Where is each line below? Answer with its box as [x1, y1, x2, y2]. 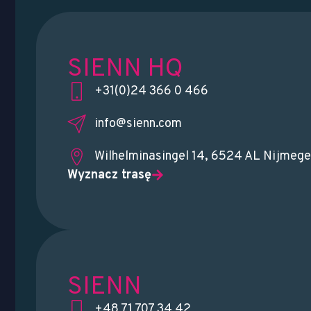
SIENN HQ [67, 53, 183, 85]
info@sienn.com [94, 115, 182, 132]
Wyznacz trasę [67, 167, 151, 183]
